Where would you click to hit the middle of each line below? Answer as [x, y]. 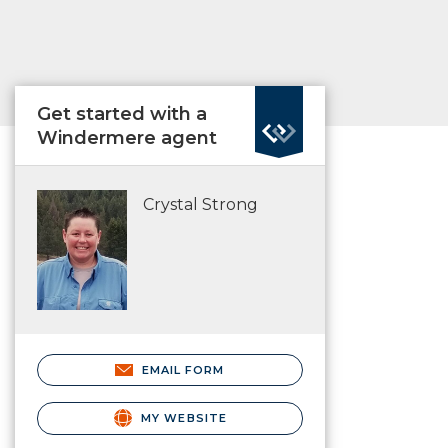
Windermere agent [127, 138]
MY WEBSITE [182, 417]
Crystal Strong [200, 204]
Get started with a [122, 114]
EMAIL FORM [183, 369]
